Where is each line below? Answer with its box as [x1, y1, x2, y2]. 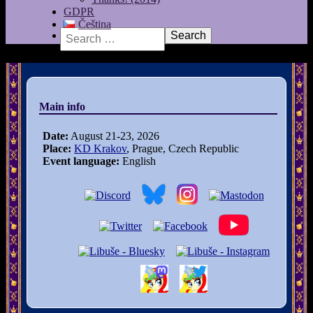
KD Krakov [74, 142, 127, 154]
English [119, 154, 156, 167]
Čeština [78, 18, 111, 30]
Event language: [43, 154, 120, 167]
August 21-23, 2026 [68, 129, 160, 142]
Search [164, 27, 195, 38]
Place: [43, 142, 72, 154]
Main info [39, 101, 86, 113]
